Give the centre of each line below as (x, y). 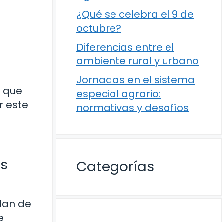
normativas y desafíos (133, 108)
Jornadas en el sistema (136, 80)
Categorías (115, 167)
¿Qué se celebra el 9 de (135, 14)
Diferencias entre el (125, 47)
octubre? (99, 28)
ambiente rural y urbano (138, 61)
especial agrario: (118, 94)
